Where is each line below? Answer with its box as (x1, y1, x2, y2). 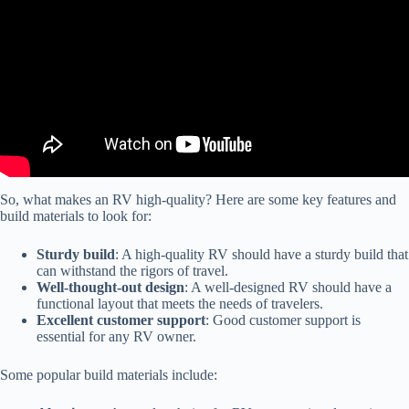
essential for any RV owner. (37, 328, 196, 344)
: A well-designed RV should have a (184, 278, 392, 295)
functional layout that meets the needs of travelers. (37, 295, 323, 311)
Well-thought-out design (37, 278, 184, 295)
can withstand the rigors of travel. (37, 262, 228, 278)
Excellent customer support (37, 311, 205, 328)
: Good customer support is (205, 311, 361, 328)
